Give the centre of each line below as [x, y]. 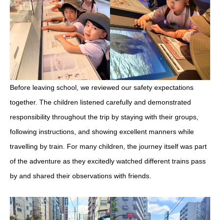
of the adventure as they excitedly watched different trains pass [108, 161]
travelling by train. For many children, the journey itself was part [108, 146]
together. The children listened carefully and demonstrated [100, 102]
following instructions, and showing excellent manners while [102, 131]
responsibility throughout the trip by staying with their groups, [104, 117]
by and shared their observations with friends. [81, 176]
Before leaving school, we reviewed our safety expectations [102, 87]
